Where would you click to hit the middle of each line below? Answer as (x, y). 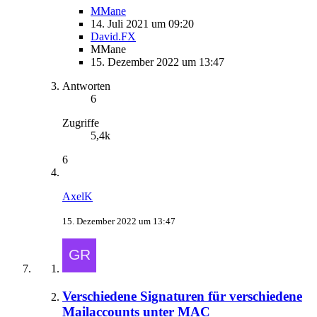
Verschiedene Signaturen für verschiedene (182, 296)
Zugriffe (81, 123)
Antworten (86, 86)
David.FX (113, 36)
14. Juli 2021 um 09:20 (142, 24)
